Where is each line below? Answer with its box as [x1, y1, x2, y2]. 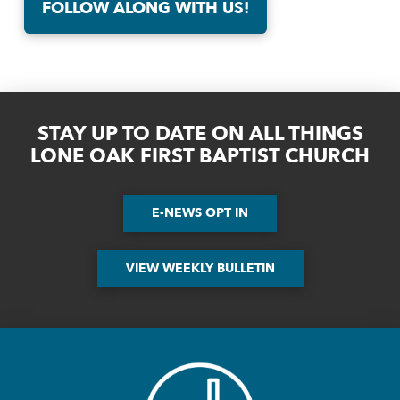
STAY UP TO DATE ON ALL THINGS [37, 121, 363, 148]
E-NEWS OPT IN [152, 204, 248, 222]
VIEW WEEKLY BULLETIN [125, 260, 275, 278]
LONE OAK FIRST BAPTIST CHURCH [30, 143, 370, 171]
